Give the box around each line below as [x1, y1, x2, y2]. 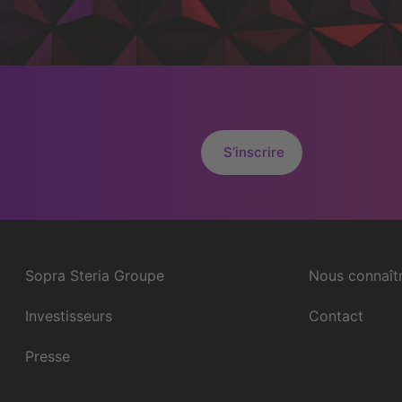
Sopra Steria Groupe [25, 266, 165, 284]
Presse [25, 346, 71, 365]
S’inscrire [223, 144, 284, 162]
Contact [309, 306, 364, 325]
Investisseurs [25, 306, 113, 325]
